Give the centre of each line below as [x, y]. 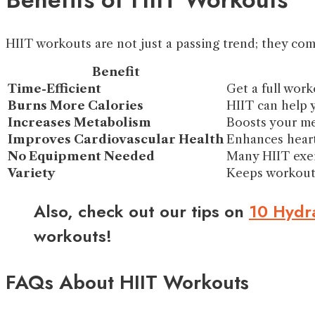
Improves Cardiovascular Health [116, 140]
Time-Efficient [54, 89]
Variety [32, 173]
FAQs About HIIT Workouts [127, 283]
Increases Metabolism [79, 123]
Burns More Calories [76, 106]
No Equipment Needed [81, 156]
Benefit [116, 72]
